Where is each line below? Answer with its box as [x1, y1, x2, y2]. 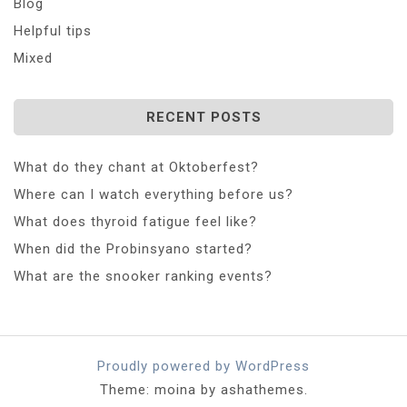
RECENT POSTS [145, 108, 262, 125]
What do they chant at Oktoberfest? [14, 158, 259, 175]
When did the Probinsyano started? [14, 240, 253, 257]
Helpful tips [14, 22, 92, 39]
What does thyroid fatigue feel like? [14, 213, 257, 230]
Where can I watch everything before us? [14, 185, 293, 203]
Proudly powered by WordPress [97, 357, 310, 374]
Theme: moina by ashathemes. [99, 381, 308, 398]
